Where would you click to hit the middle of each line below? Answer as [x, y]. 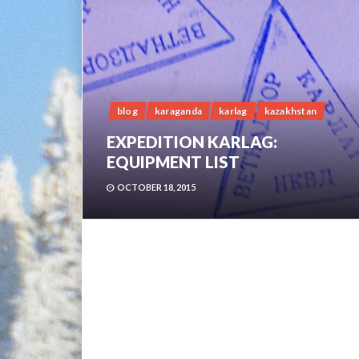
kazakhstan [290, 111]
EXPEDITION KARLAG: [192, 142]
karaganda [178, 111]
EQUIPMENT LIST [173, 162]
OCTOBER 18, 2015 [156, 187]
